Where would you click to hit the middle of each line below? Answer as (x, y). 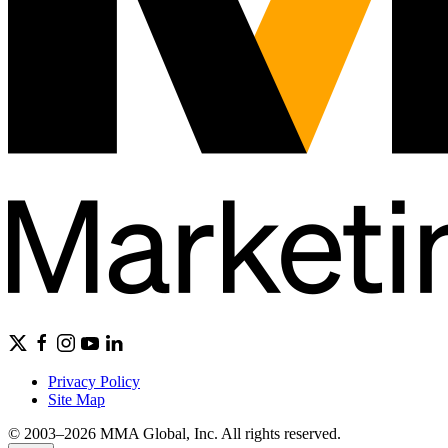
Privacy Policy (94, 381)
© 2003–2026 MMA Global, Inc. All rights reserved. (174, 433)
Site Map (76, 399)
